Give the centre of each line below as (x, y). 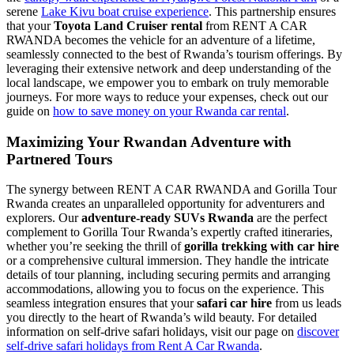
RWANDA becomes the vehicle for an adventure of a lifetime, (161, 40)
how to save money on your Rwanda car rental (169, 111)
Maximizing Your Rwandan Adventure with (149, 141)
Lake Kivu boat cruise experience (125, 11)
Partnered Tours (59, 159)
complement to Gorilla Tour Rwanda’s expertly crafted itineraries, (169, 232)
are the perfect (290, 218)
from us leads (307, 303)
